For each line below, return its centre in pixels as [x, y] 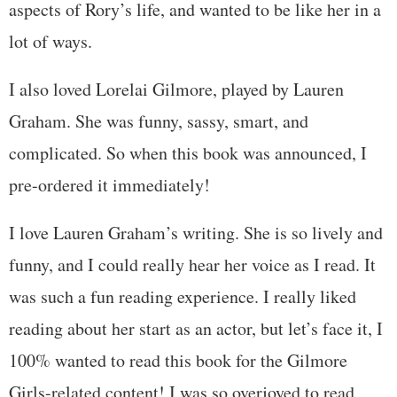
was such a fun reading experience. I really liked [183, 296]
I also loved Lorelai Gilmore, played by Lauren [176, 89]
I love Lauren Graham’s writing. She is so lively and [196, 232]
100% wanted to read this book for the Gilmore [178, 360]
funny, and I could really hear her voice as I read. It [192, 264]
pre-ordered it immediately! [109, 184]
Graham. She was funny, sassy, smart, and [159, 121]
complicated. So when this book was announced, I [188, 152]
